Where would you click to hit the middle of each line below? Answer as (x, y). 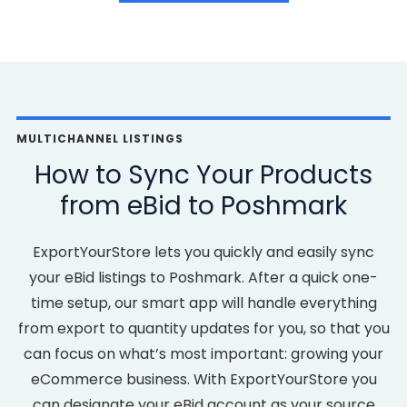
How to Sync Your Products (203, 175)
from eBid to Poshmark (203, 206)
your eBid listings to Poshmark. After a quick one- (203, 278)
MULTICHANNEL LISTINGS (100, 139)
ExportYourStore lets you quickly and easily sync (203, 252)
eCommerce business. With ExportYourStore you (203, 379)
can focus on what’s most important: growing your (203, 354)
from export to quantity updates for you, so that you (203, 328)
